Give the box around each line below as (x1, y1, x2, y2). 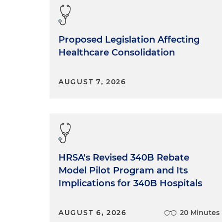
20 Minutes (180, 208, 220, 217)
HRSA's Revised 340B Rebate (58, 152, 189, 163)
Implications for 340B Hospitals (58, 177, 202, 189)
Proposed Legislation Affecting (58, 34, 200, 45)
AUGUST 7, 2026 (58, 77, 126, 86)
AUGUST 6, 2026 (58, 208, 127, 217)
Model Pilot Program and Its (58, 165, 188, 176)
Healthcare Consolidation (58, 47, 175, 58)
